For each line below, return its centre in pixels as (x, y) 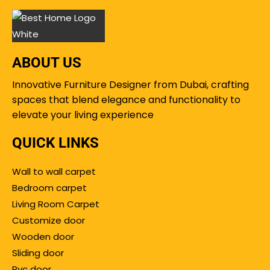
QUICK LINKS (55, 143)
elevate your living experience (83, 115)
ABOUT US (47, 63)
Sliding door (38, 253)
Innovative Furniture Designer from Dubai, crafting (130, 85)
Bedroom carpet (49, 188)
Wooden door (43, 237)
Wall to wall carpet (54, 172)
